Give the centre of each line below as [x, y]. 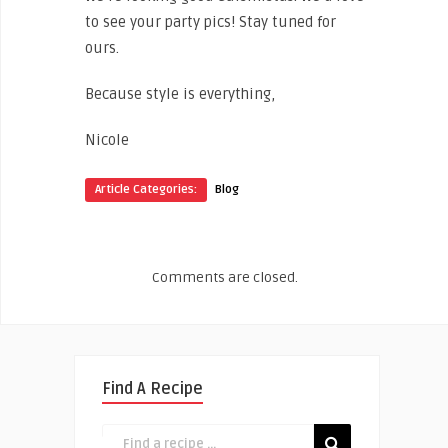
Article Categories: [146, 190]
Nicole [107, 140]
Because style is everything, [180, 94]
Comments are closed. [225, 278]
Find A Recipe [152, 389]
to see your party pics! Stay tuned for [210, 22]
